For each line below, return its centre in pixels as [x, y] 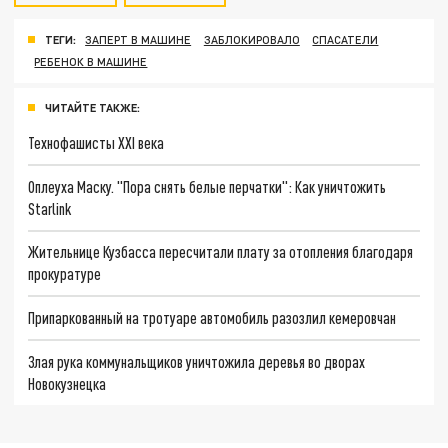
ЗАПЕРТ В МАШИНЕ [138, 40]
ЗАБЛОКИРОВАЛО [251, 40]
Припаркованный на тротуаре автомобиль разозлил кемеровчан [212, 318]
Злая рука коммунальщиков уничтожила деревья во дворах [197, 361]
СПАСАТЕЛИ [345, 40]
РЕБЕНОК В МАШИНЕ [91, 62]
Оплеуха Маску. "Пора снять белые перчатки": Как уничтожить [207, 186]
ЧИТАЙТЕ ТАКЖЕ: [92, 108]
